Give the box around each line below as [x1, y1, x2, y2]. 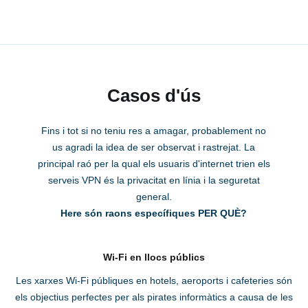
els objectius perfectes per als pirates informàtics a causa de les [15, 291, 293, 303]
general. [135, 191, 172, 203]
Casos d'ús [107, 85, 201, 107]
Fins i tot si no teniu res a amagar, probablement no [41, 125, 267, 137]
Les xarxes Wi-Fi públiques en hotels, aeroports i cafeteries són [16, 275, 292, 287]
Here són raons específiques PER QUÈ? [60, 208, 247, 219]
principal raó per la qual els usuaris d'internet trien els [37, 158, 270, 170]
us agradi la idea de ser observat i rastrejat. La [52, 142, 256, 153]
